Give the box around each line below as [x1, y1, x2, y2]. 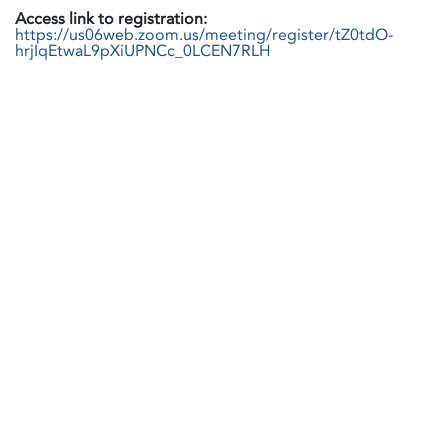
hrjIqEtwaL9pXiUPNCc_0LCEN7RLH [15, 39, 271, 62]
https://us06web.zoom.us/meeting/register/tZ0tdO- [15, 23, 393, 46]
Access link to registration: [15, 7, 207, 30]
